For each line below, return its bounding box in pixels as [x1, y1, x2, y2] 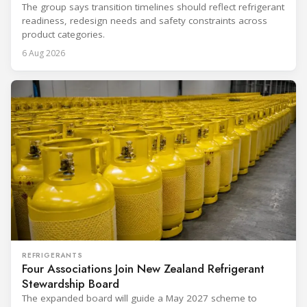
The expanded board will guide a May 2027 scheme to [22, 292, 257, 305]
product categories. [22, 28, 105, 41]
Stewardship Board [22, 275, 119, 293]
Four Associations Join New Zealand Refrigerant [22, 260, 265, 278]
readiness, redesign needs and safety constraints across [22, 14, 267, 27]
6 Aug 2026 [22, 47, 65, 60]
